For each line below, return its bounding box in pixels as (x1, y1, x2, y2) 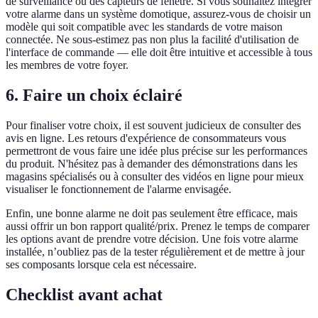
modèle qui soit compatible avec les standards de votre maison (6, 21, 283, 33)
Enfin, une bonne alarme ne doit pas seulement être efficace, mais (6, 207, 297, 220)
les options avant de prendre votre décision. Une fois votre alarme (6, 233, 298, 246)
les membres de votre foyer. (6, 59, 128, 72)
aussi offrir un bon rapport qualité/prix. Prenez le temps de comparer (6, 220, 309, 233)
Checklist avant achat (6, 285, 163, 304)
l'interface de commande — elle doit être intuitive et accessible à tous (6, 46, 312, 59)
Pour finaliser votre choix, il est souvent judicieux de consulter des (6, 119, 301, 132)
